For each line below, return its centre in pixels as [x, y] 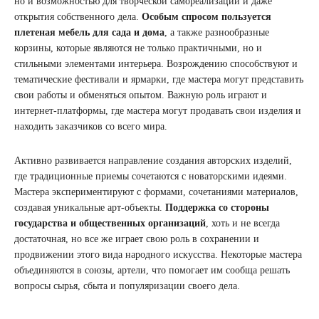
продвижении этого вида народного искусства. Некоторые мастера [158, 254]
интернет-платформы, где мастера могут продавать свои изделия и [158, 110]
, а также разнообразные [217, 32]
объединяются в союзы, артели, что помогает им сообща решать [152, 270]
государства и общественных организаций [110, 223]
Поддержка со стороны [217, 207]
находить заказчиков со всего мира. [91, 126]
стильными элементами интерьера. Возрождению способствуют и [156, 63]
